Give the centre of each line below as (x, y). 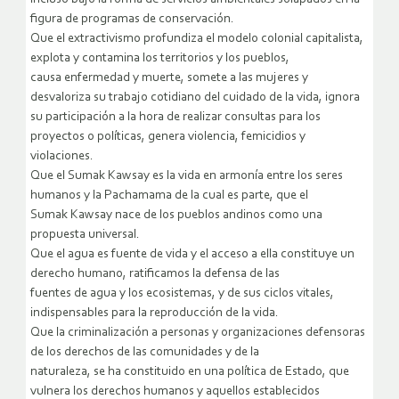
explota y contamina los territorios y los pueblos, (160, 59)
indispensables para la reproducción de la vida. (155, 313)
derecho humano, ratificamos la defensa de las (155, 274)
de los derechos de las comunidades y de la (145, 353)
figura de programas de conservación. (132, 20)
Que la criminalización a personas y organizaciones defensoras (198, 333)
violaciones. (62, 157)
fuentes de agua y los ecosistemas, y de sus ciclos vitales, (182, 294)
